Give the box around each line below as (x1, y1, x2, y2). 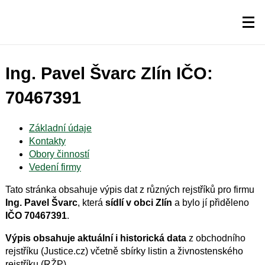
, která (77, 197, 105, 208)
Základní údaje (28, 122, 92, 133)
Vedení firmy (28, 161, 81, 172)
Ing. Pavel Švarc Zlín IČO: (5, 64, 213, 83)
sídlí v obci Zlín (105, 197, 172, 208)
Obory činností (28, 148, 89, 159)
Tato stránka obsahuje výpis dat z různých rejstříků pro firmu (5, 184, 254, 195)
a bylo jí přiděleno (172, 197, 249, 208)
